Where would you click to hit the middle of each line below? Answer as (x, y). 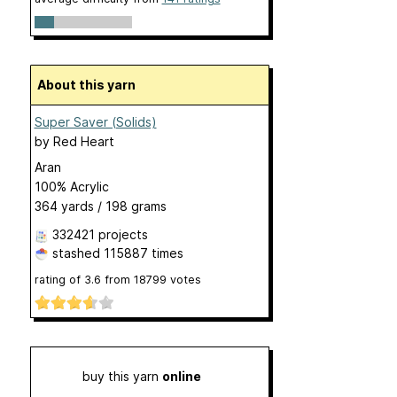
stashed (76, 253)
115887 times (143, 253)
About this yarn (90, 84)
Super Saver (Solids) (95, 121)
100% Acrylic (71, 186)
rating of (59, 279)
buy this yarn (122, 377)
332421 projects (100, 234)
